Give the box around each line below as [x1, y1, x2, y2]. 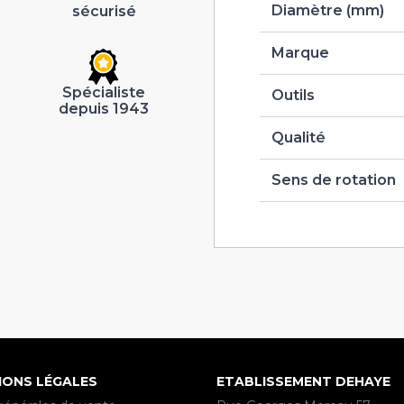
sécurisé [71, 3, 136, 21]
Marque [271, 44, 329, 61]
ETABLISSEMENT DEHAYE [216, 373, 390, 390]
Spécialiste [62, 84, 146, 102]
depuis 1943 [59, 100, 150, 118]
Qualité [271, 129, 326, 146]
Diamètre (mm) [271, 2, 384, 19]
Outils [271, 87, 315, 104]
